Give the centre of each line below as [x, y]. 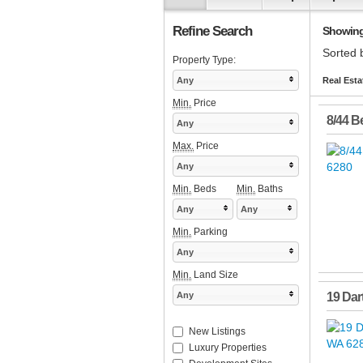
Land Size [215, 275]
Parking [209, 232]
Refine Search [212, 31]
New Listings [217, 332]
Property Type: [204, 60]
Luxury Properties [228, 348]
